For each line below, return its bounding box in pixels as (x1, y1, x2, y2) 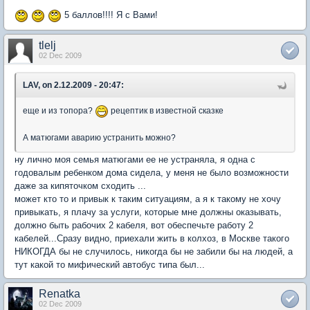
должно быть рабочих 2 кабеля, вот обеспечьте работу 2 (15, 219, 253, 230)
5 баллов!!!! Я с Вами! (62, 10, 158, 21)
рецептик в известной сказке (109, 105, 224, 116)
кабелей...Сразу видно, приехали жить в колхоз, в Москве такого (15, 232, 289, 244)
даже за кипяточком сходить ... (15, 180, 146, 191)
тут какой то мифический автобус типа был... (15, 259, 205, 270)
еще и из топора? (23, 105, 95, 116)
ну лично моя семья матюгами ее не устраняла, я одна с (15, 154, 255, 165)
